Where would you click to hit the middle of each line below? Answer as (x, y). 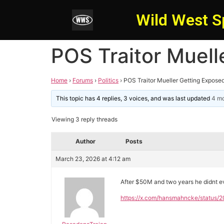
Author (85, 141)
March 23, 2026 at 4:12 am (93, 159)
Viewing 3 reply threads (84, 119)
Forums (83, 80)
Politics (108, 80)
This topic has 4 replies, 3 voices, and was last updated (134, 98)
